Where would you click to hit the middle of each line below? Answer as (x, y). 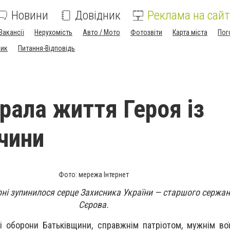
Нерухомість (53, 32)
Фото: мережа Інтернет (93, 175)
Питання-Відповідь (46, 48)
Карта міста (190, 32)
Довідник (98, 15)
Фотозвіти (146, 32)
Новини (30, 15)
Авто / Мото (101, 32)
